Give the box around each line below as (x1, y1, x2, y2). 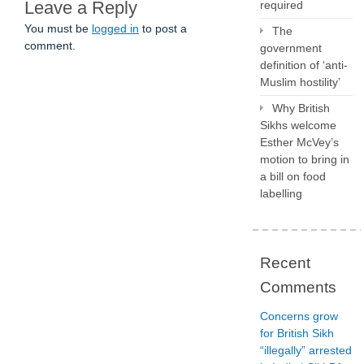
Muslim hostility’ (260, 76, 340, 89)
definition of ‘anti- (260, 58, 348, 71)
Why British (272, 102, 330, 115)
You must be (24, 22, 92, 35)
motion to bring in (260, 153, 349, 166)
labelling (260, 187, 302, 200)
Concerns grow (260, 310, 338, 323)
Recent (260, 254, 310, 271)
